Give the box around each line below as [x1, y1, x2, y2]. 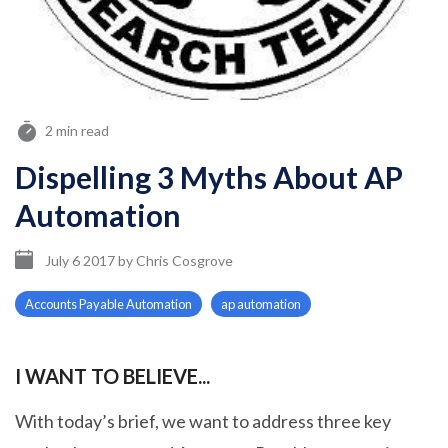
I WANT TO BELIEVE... [15, 364, 210, 388]
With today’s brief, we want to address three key [15, 410, 391, 432]
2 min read [45, 122, 109, 139]
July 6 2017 [45, 252, 118, 269]
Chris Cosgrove [136, 252, 233, 269]
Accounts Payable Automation [25, 296, 192, 312]
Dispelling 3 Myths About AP [15, 159, 403, 195]
